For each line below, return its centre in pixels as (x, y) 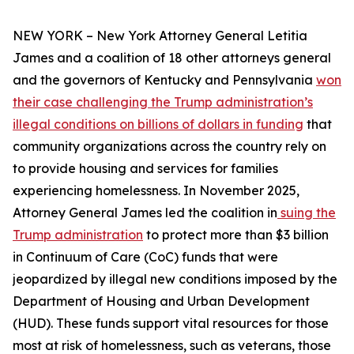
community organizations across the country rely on (169, 146)
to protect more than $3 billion (236, 235)
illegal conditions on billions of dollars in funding (158, 124)
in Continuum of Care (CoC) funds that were (145, 257)
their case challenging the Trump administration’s (163, 102)
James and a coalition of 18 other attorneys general (172, 58)
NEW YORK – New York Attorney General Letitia (160, 36)
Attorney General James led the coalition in (145, 213)
